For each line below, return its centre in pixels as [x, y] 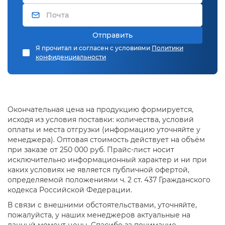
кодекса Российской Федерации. [70, 190]
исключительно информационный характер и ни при [107, 159]
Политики [167, 48]
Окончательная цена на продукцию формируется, [100, 109]
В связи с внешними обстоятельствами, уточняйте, [102, 205]
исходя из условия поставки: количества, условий [101, 119]
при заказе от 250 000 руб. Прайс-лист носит [91, 149]
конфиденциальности [71, 57]
